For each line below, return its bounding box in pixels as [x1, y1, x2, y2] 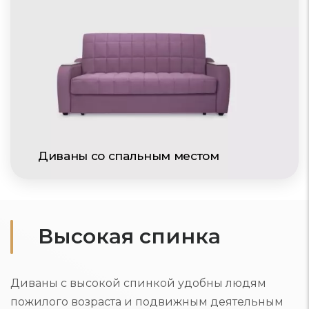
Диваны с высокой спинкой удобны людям [10, 277, 266, 290]
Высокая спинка [38, 223, 221, 249]
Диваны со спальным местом [38, 149, 219, 163]
